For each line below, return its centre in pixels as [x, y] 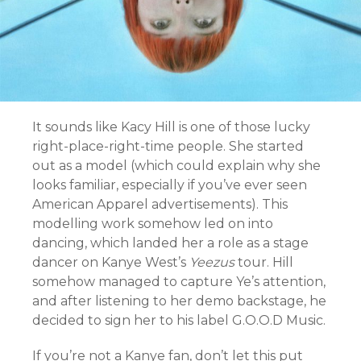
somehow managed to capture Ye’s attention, [179, 282]
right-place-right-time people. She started [168, 147]
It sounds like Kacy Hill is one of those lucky [171, 127]
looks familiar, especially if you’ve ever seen [170, 185]
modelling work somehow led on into [153, 224]
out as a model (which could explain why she [176, 166]
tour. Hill [264, 263]
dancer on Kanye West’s [111, 263]
